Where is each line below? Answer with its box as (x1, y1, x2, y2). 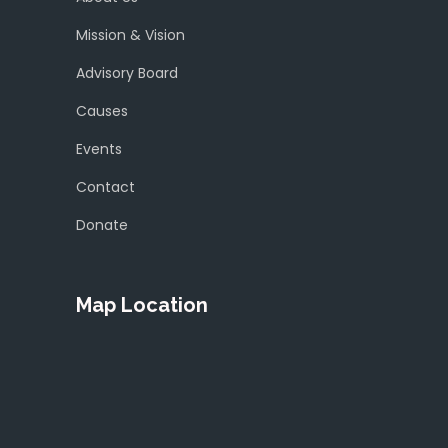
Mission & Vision (76, 25, 185, 46)
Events (76, 139, 122, 160)
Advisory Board (76, 63, 178, 84)
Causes (76, 101, 128, 122)
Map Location (76, 293, 208, 318)
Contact (76, 177, 135, 198)
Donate (76, 215, 128, 236)
